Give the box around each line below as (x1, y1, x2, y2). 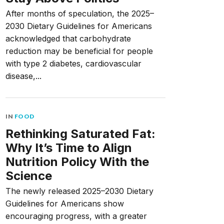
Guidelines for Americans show (5, 198, 124, 208)
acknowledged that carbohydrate (5, 33, 131, 43)
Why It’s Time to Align (5, 140, 132, 155)
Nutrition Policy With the (5, 154, 149, 169)
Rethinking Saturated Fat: (5, 126, 155, 141)
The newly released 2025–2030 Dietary (5, 186, 153, 196)
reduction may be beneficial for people (5, 46, 153, 56)
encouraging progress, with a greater (5, 211, 147, 221)
